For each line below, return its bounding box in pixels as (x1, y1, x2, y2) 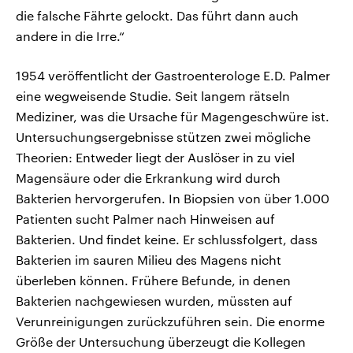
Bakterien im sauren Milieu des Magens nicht (16, 252, 281, 268)
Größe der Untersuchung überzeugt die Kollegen (16, 334, 306, 350)
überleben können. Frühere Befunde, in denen (16, 273, 291, 288)
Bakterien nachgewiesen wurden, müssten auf (16, 293, 292, 309)
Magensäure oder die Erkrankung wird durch (16, 170, 281, 186)
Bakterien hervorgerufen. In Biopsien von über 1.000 (16, 191, 329, 206)
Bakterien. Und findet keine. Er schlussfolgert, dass (16, 232, 318, 247)
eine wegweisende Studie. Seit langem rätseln (16, 88, 290, 104)
